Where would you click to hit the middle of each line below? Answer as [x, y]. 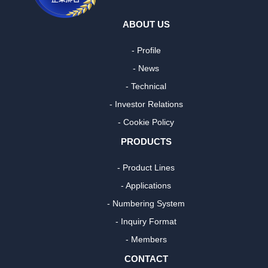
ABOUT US [146, 25]
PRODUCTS [146, 142]
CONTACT [146, 259]
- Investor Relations [146, 104]
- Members [146, 240]
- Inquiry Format [146, 222]
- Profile [146, 51]
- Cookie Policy [146, 122]
